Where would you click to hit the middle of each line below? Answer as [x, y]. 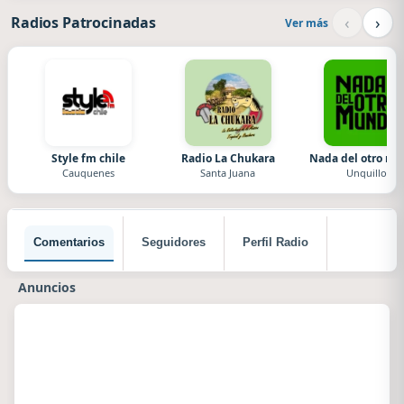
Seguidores [174, 242]
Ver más [307, 23]
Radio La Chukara [228, 158]
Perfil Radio [275, 242]
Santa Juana [228, 173]
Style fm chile [89, 158]
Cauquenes [89, 173]
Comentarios [69, 242]
